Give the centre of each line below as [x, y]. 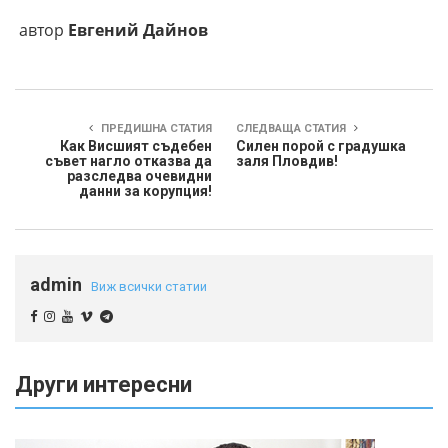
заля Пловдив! [287, 161]
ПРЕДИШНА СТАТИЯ [155, 129]
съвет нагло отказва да [128, 161]
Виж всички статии [149, 287]
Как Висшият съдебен [136, 146]
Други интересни [103, 385]
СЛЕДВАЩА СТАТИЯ [292, 129]
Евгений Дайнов [138, 30]
